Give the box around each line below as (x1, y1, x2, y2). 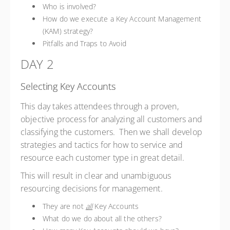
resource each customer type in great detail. (21, 152, 187, 163)
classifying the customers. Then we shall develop (21, 126, 202, 138)
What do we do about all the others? (43, 214, 162, 223)
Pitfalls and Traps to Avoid (43, 39, 126, 48)
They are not (43, 201, 86, 211)
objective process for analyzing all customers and (21, 113, 202, 125)
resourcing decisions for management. (21, 183, 163, 194)
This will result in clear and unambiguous (21, 170, 171, 181)
